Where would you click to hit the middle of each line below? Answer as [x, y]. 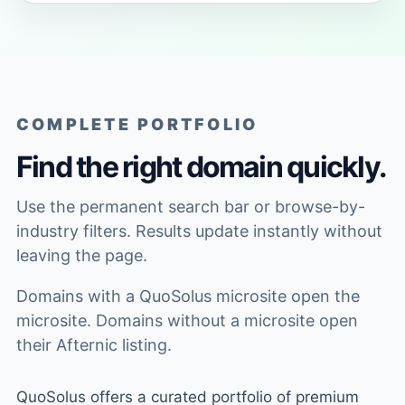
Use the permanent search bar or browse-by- [190, 206]
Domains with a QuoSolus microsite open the [188, 296]
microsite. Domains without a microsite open [187, 320]
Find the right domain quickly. [201, 166]
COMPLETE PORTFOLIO [137, 124]
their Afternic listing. [94, 344]
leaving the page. [81, 255]
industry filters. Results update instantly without [199, 231]
